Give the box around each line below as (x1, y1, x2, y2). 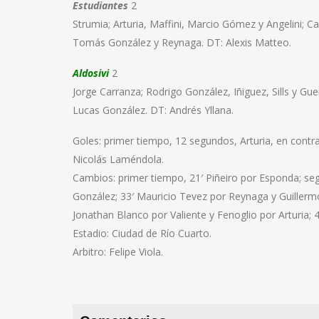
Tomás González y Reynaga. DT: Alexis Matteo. (73, 35, 291, 49)
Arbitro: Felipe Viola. (73, 244, 163, 258)
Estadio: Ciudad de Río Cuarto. (73, 226, 211, 240)
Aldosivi (73, 66, 109, 80)
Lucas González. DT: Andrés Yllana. (73, 103, 234, 117)
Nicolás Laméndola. (73, 152, 164, 166)
